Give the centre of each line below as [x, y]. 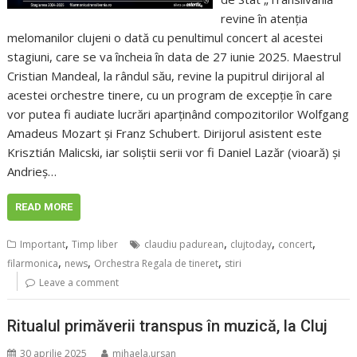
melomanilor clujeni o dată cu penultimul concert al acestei [165, 37]
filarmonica [33, 263]
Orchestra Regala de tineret [157, 263]
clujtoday [251, 244]
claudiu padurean [184, 244]
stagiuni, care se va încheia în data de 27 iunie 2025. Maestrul [175, 56]
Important [43, 244]
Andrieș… [32, 171]
